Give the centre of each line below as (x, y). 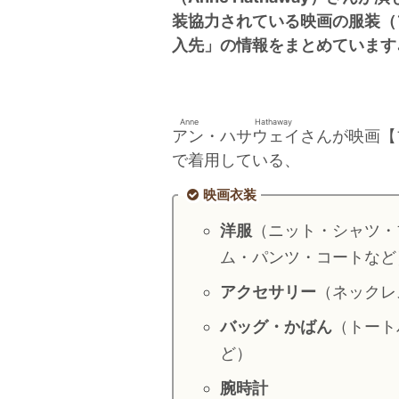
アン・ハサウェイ (236, 135)
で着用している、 (236, 159)
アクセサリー (268, 292)
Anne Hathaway (236, 121)
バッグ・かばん (276, 327)
